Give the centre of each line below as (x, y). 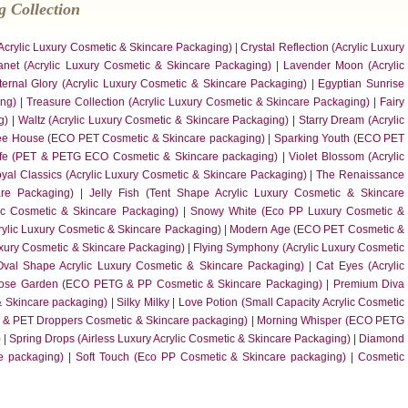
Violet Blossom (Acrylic (347, 157)
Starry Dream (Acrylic (352, 120)
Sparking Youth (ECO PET (339, 138)
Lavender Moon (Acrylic (343, 66)
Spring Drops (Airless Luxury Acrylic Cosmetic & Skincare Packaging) (180, 339)
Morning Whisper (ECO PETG (331, 321)
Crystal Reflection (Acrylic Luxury (322, 47)
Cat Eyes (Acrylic (361, 266)
